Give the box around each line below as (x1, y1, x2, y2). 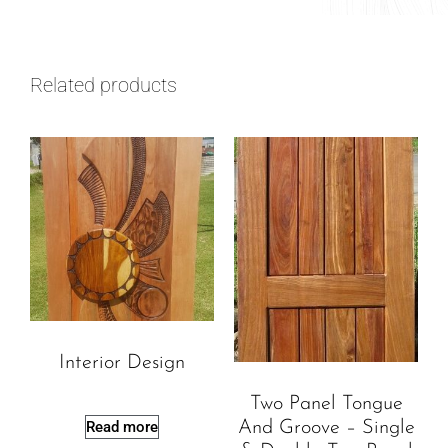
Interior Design (59, 352, 185, 373)
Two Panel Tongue (249, 394, 403, 415)
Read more (86, 417, 158, 436)
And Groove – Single (237, 418, 415, 439)
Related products (30, 72, 177, 97)
